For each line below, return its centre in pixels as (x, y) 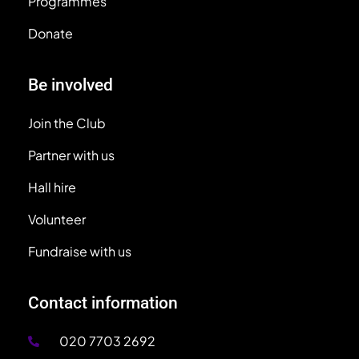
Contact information (103, 303)
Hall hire (52, 187)
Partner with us (71, 155)
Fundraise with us (80, 251)
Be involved (71, 85)
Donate (50, 33)
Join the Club (67, 123)
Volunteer (57, 219)
